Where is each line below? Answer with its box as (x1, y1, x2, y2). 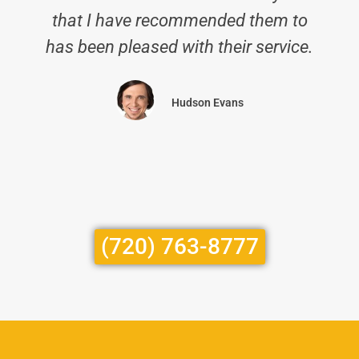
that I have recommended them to (51, 10, 308, 31)
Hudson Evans (171, 95, 244, 109)
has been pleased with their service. (46, 36, 313, 58)
